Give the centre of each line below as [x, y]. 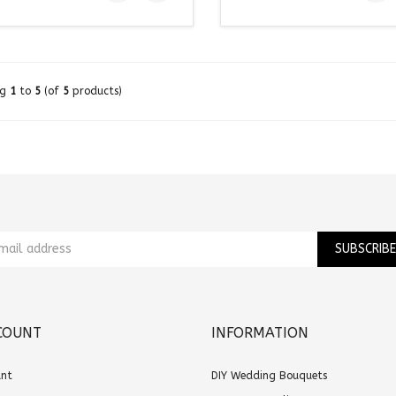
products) [95, 91]
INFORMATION [260, 332]
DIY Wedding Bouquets [269, 375]
